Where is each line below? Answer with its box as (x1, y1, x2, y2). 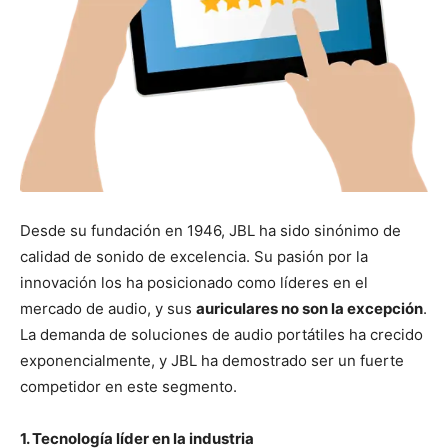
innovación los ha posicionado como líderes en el (20, 273, 368, 293)
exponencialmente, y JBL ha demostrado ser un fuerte (20, 351, 404, 371)
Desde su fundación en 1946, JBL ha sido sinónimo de (20, 221, 401, 241)
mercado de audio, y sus (20, 299, 196, 319)
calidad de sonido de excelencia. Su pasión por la (20, 247, 368, 267)
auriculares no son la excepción (196, 299, 423, 319)
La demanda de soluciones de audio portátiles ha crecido (20, 325, 423, 345)
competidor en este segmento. (20, 377, 237, 397)
